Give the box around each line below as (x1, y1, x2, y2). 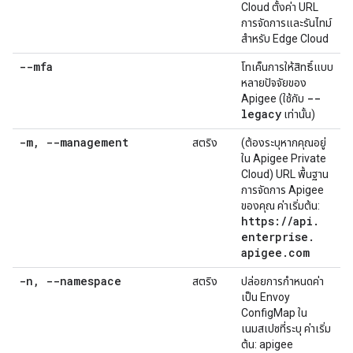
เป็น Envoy (241, 291, 290, 303)
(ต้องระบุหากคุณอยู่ (241, 136, 326, 149)
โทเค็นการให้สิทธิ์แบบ (241, 61, 333, 73)
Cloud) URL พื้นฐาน (241, 168, 329, 180)
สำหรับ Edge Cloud (241, 32, 329, 45)
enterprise (241, 229, 308, 244)
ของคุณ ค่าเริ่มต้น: (241, 199, 320, 212)
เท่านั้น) (281, 108, 315, 121)
